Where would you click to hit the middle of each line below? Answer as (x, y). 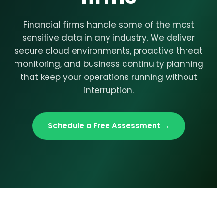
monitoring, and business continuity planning (108, 64)
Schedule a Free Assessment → (108, 126)
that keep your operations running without (108, 77)
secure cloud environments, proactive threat (108, 51)
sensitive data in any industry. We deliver (108, 38)
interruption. (108, 90)
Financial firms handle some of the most (108, 25)
